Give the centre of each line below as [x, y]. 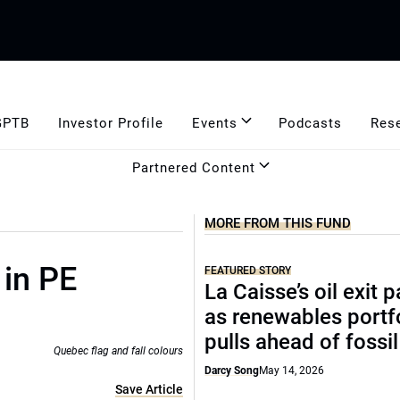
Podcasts [310, 123]
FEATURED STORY [248, 271]
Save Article [150, 389]
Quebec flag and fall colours [119, 351]
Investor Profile [110, 123]
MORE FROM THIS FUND [278, 223]
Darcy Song [232, 371]
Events [214, 123]
